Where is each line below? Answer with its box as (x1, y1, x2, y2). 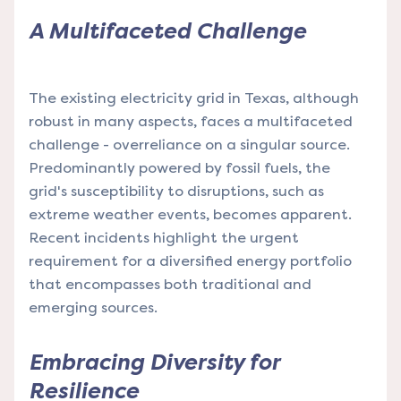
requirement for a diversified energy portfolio (29, 252, 352, 270)
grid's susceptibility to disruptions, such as (29, 183, 324, 200)
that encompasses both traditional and (29, 276, 311, 294)
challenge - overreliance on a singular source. (29, 136, 350, 154)
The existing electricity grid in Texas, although (29, 90, 359, 107)
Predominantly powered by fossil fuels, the (29, 159, 330, 177)
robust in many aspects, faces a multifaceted (29, 113, 353, 131)
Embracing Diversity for (29, 350, 279, 376)
